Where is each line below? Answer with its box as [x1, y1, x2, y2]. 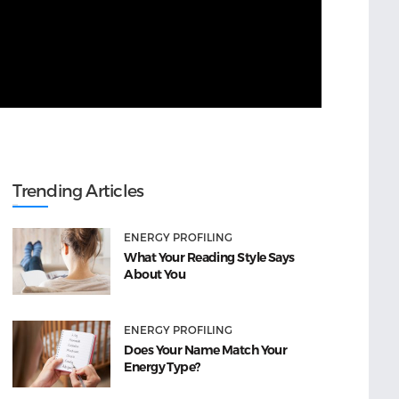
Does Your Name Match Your [124, 342, 288, 359]
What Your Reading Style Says [124, 249, 295, 266]
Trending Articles [12, 180, 144, 201]
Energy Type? [124, 359, 200, 376]
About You [124, 266, 186, 283]
